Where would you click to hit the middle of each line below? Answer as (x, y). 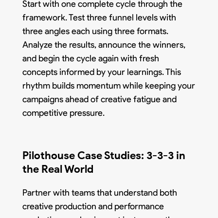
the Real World (58, 169)
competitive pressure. (64, 113)
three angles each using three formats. (96, 31)
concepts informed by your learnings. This (102, 72)
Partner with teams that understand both (100, 192)
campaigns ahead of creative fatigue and (100, 99)
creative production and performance (93, 206)
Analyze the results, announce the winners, (104, 45)
